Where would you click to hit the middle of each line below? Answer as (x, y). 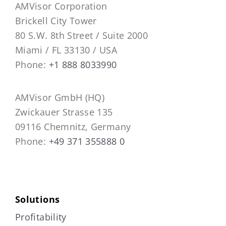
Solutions (37, 199)
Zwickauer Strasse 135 (64, 112)
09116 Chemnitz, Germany (73, 126)
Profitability (41, 217)
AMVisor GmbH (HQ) (60, 97)
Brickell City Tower (56, 20)
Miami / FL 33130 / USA (66, 50)
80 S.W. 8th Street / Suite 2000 (81, 35)
